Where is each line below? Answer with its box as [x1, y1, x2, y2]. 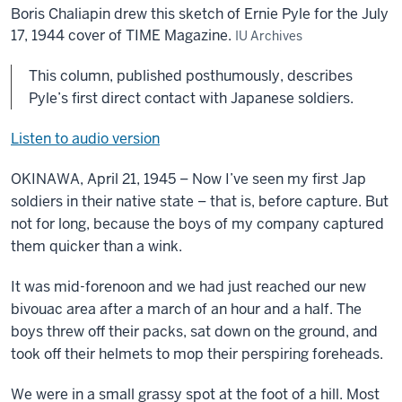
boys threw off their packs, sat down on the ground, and [11, 322, 378, 341]
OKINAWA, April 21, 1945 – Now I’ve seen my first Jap [11, 170, 366, 188]
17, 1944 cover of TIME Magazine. [11, 26, 235, 45]
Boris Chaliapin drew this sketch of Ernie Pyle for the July [11, 4, 389, 23]
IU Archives [235, 28, 302, 44]
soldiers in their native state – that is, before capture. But [11, 192, 389, 211]
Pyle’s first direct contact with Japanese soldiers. [29, 89, 354, 108]
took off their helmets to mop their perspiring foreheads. [11, 345, 383, 363]
